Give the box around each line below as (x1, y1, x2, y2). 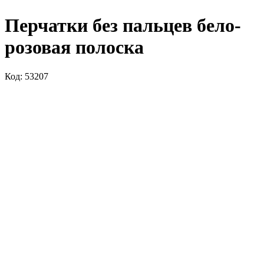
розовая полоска (5, 37, 144, 58)
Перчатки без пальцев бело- (5, 15, 241, 37)
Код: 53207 (5, 71, 48, 81)
